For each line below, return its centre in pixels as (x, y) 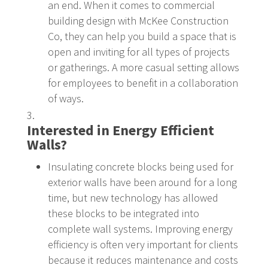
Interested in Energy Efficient (120, 130)
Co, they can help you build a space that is (142, 36)
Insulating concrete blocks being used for (140, 166)
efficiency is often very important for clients (143, 244)
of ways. (66, 98)
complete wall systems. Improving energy (140, 229)
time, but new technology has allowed (133, 197)
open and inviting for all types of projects (138, 51)
